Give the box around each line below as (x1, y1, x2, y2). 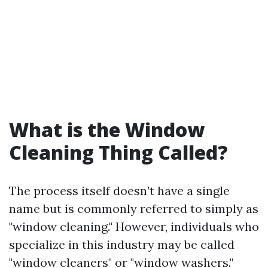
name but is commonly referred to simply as (9, 201, 258, 216)
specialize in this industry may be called (9, 237, 234, 252)
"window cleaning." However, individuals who (9, 219, 259, 234)
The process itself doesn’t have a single (9, 183, 230, 198)
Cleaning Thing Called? (9, 139, 228, 165)
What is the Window (9, 117, 205, 142)
